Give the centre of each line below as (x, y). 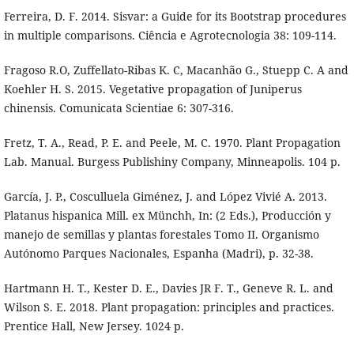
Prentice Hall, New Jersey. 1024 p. (94, 326)
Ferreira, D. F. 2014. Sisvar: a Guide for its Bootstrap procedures (175, 17)
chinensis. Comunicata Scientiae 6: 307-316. (119, 108)
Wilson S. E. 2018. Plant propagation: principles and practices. (169, 307)
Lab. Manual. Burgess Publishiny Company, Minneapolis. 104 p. (172, 162)
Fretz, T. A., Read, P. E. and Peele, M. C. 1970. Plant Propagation (172, 143)
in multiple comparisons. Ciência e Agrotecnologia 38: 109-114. (170, 36)
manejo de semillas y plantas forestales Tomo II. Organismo (161, 235)
